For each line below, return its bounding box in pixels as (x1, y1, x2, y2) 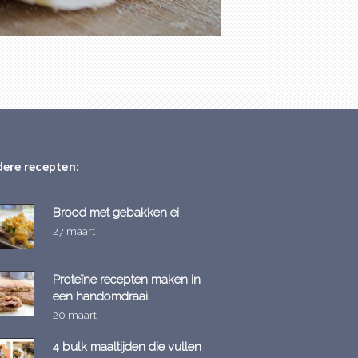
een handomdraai (53, 288, 148, 303)
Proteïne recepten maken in (53, 272, 201, 286)
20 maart (53, 308, 97, 321)
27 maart (53, 225, 95, 237)
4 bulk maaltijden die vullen (53, 339, 201, 353)
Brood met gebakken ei (53, 205, 179, 219)
